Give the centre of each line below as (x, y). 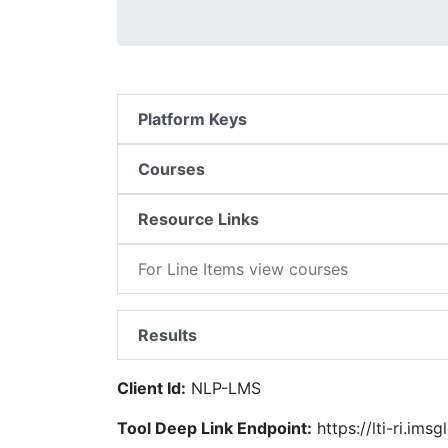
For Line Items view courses (243, 269)
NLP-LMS (223, 388)
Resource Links (198, 219)
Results (167, 335)
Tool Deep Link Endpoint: (214, 428)
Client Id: (151, 388)
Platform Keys (192, 119)
